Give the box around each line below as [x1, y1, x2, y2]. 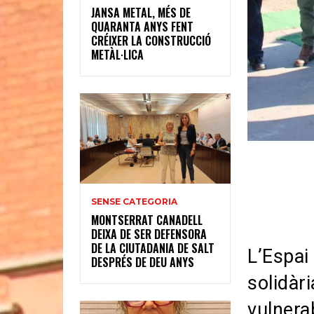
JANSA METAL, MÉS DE [91, 4, 191, 22]
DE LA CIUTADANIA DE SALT [91, 240, 214, 257]
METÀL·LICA [91, 46, 144, 64]
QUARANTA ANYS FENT [91, 18, 193, 36]
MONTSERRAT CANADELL [91, 212, 203, 229]
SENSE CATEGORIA [91, 196, 177, 207]
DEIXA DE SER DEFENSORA [91, 226, 207, 243]
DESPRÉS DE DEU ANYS [91, 254, 194, 271]
